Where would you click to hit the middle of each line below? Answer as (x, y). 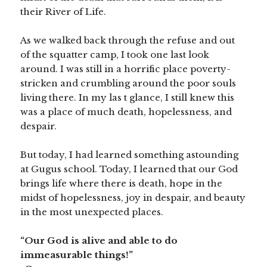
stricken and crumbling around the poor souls (128, 83)
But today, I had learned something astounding (130, 155)
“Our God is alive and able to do (99, 241)
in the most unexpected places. (92, 212)
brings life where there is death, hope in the (122, 184)
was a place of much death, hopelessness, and (126, 112)
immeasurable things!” (77, 255)
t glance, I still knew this (179, 98)
